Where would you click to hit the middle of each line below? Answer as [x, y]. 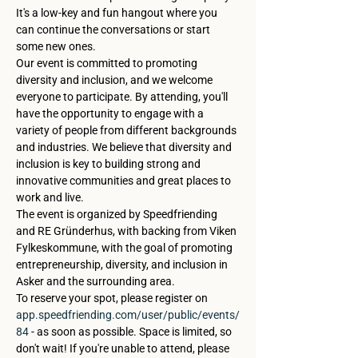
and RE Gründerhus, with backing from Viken [127, 231]
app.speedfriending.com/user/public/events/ [128, 315]
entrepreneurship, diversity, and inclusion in [123, 265]
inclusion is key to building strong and [109, 164]
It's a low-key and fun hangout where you [118, 13]
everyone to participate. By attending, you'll [123, 97]
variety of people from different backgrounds [127, 130]
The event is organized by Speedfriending [118, 214]
